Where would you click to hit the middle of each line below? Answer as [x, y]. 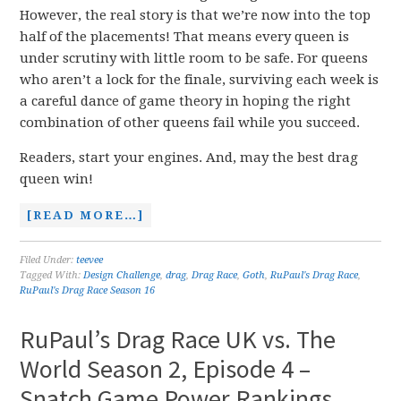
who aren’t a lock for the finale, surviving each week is [200, 80]
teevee [90, 260]
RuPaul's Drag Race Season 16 [88, 290]
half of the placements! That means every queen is [185, 37]
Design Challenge [122, 275]
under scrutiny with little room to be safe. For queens [194, 58]
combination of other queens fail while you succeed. [190, 123]
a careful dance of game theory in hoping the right [186, 101]
